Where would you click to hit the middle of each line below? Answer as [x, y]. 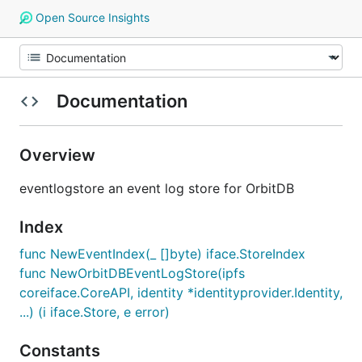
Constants [62, 351]
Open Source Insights [90, 17]
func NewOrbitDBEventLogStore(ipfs [132, 273]
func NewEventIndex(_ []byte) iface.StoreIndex [162, 254]
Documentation [122, 101]
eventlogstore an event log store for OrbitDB [157, 188]
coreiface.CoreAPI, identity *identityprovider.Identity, [181, 293]
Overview [59, 155]
